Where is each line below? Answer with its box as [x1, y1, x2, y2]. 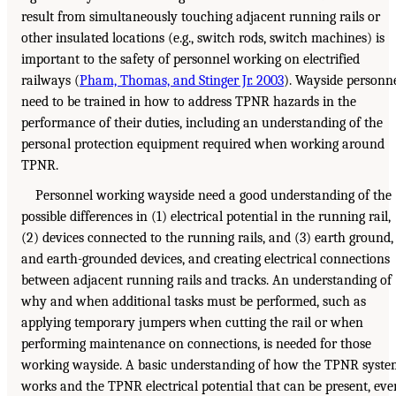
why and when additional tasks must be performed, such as [21, 293, 366, 309]
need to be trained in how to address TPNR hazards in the [21, 93, 356, 110]
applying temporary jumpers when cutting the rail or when [21, 314, 363, 331]
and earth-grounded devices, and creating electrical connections [21, 250, 390, 267]
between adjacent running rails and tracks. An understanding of [21, 271, 392, 288]
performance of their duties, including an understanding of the [21, 114, 383, 131]
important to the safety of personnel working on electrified [21, 50, 360, 67]
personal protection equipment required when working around [21, 135, 385, 152]
